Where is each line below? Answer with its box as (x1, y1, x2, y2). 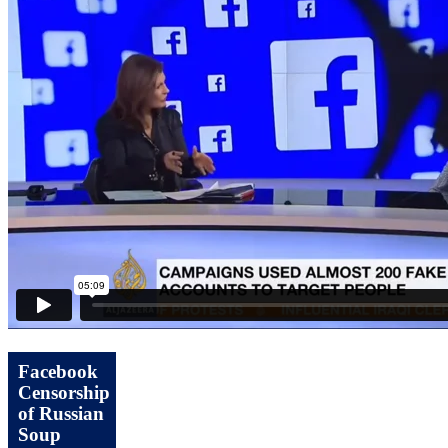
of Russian (18, 404, 104, 425)
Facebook (18, 362, 98, 383)
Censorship (18, 383, 110, 404)
